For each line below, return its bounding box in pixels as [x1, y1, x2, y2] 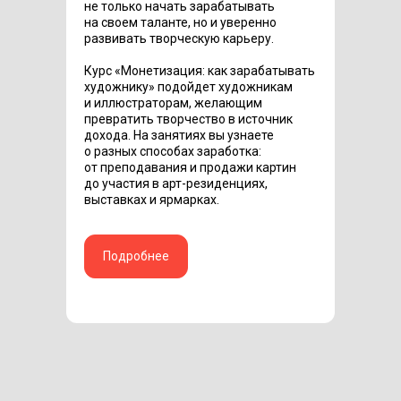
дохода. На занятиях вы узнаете [84, 128, 274, 142]
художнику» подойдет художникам [84, 80, 293, 94]
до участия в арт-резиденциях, [84, 176, 268, 191]
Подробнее [103, 249, 169, 264]
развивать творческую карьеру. [84, 31, 274, 46]
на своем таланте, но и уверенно [84, 15, 277, 30]
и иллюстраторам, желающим [84, 96, 262, 110]
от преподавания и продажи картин [84, 160, 296, 175]
